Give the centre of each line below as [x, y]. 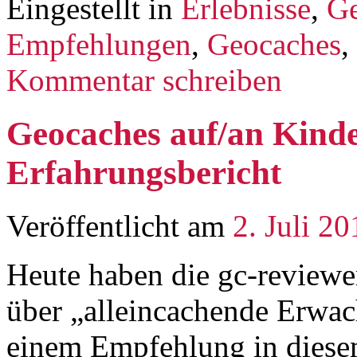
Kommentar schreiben [144, 80]
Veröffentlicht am [116, 226]
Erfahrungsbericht [144, 172]
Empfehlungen [99, 44]
